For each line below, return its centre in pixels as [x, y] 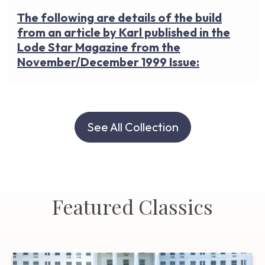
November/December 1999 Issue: [108, 62]
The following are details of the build [119, 18]
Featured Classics [132, 207]
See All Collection [132, 127]
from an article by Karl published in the [124, 33]
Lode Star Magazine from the [99, 47]
